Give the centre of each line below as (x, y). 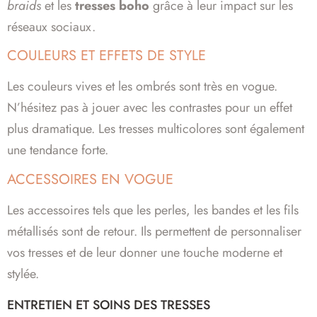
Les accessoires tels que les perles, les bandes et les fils (153, 210)
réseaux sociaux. (51, 27)
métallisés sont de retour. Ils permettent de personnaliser (154, 231)
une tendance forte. (58, 150)
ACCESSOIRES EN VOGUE (90, 179)
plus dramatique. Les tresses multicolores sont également (156, 129)
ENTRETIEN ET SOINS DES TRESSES (109, 305)
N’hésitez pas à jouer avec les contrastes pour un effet (150, 108)
